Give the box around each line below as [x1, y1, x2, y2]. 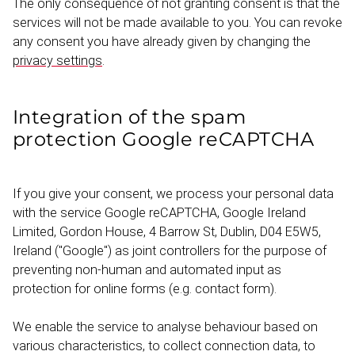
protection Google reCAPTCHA [13, 128, 315, 151]
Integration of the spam [13, 105, 246, 129]
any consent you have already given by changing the [13, 34, 311, 50]
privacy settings [13, 53, 102, 69]
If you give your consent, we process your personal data [13, 186, 334, 202]
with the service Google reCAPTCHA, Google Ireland [13, 205, 306, 221]
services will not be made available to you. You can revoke [13, 15, 342, 31]
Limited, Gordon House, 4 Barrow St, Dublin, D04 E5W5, [13, 224, 321, 240]
